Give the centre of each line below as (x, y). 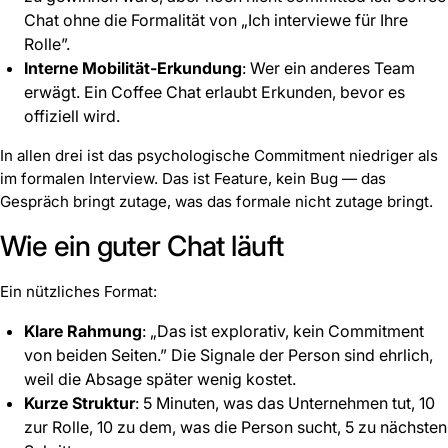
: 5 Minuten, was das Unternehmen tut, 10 (285, 403)
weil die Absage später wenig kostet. (160, 379)
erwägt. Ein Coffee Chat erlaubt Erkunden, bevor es (214, 92)
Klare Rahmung (83, 331)
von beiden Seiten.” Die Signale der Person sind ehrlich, (228, 355)
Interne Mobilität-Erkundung (133, 68)
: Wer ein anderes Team (328, 68)
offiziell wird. (72, 116)
